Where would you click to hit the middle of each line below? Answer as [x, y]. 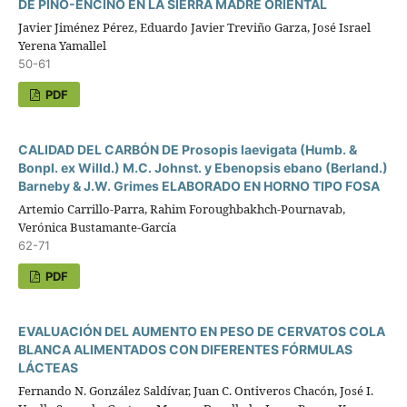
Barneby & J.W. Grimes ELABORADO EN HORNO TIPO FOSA [199, 185]
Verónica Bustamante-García [97, 227]
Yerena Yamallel [62, 45]
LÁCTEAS [48, 367]
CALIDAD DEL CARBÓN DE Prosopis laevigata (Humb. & [187, 149]
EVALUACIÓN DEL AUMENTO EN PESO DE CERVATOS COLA [201, 331]
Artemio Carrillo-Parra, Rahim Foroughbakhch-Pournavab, [181, 208]
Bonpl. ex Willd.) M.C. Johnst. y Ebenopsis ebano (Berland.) [203, 167]
